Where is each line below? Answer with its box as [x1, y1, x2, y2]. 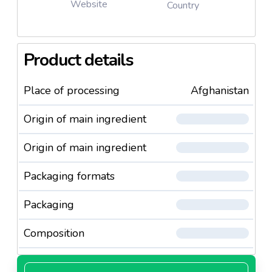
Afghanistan [190, 83, 249, 98]
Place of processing [23, 83, 120, 98]
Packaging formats [23, 168, 115, 183]
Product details [23, 48, 134, 72]
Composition [23, 225, 84, 240]
